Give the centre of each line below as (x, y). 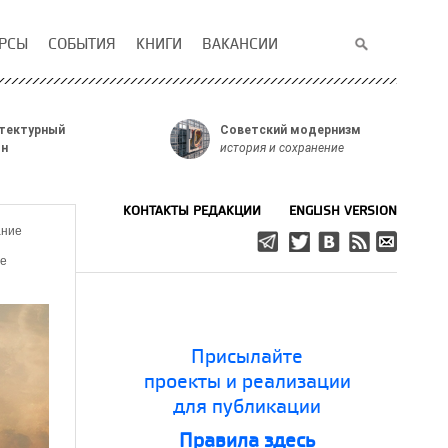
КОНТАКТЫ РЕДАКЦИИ (192, 210)
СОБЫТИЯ (82, 43)
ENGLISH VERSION (343, 210)
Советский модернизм (290, 130)
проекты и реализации (247, 380)
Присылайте (247, 355)
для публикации (247, 405)
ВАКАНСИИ (240, 43)
